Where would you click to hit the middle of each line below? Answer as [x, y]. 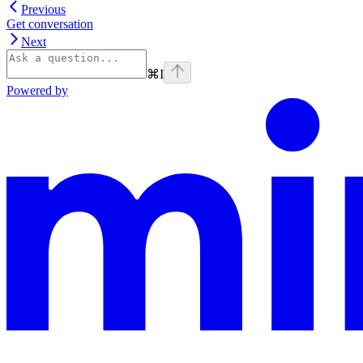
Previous [43, 10]
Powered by [37, 91]
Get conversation [50, 24]
